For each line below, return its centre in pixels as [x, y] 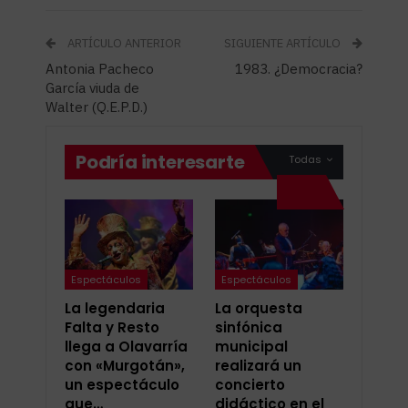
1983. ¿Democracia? [299, 69]
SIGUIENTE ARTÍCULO [284, 44]
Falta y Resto [112, 327]
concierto [250, 384]
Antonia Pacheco [100, 69]
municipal [251, 346]
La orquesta [259, 308]
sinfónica [249, 327]
